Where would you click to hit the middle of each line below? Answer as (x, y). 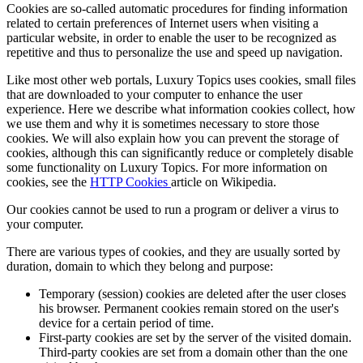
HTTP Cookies (130, 181)
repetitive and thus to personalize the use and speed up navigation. (175, 52)
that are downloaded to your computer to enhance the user (154, 94)
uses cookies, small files (293, 79)
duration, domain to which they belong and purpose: (140, 266)
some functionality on (63, 167)
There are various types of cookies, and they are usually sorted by (173, 251)
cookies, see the (48, 181)
